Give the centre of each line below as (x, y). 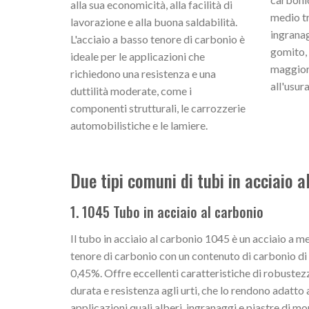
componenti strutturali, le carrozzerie (158, 108)
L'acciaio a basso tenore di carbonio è (158, 39)
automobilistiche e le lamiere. (139, 126)
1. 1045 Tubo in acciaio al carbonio (167, 211)
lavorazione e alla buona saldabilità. (154, 22)
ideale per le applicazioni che (138, 57)
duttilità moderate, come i (131, 91)
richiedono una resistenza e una (143, 74)
